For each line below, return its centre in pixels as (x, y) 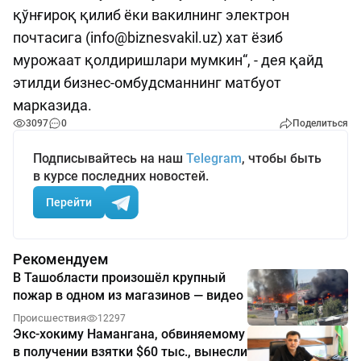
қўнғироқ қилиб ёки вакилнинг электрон (151, 15)
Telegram (214, 159)
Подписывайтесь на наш (110, 159)
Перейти (69, 202)
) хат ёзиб (250, 38)
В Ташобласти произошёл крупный (119, 278)
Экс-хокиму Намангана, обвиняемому (129, 334)
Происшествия (50, 318)
